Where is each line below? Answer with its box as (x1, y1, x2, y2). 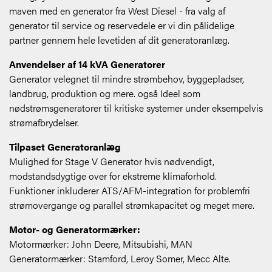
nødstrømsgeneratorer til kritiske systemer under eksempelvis (9, 101, 263, 115)
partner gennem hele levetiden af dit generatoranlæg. (9, 33, 229, 47)
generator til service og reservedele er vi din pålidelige (9, 18, 234, 33)
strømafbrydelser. (9, 115, 79, 130)
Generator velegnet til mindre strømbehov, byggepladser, (9, 72, 244, 86)
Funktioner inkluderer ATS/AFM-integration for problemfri (9, 183, 250, 198)
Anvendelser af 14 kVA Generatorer (9, 57, 165, 72)
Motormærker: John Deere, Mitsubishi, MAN (9, 237, 192, 251)
